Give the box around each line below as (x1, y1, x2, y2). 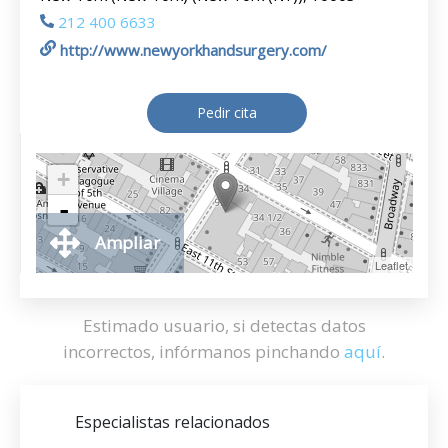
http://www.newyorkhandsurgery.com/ (60, 40, 327, 60)
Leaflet (375, 257, 408, 273)
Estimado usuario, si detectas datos (82, 314, 366, 337)
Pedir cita (196, 103, 257, 122)
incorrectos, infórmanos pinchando (63, 340, 344, 363)
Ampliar (95, 231, 160, 254)
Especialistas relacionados (75, 411, 270, 433)
